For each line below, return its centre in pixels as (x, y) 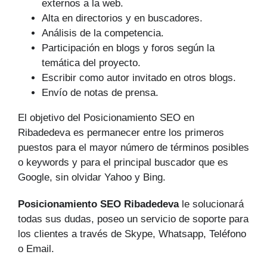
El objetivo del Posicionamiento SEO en (106, 118)
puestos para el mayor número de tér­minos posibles (133, 148)
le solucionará (211, 204)
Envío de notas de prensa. (100, 93)
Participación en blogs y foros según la (128, 48)
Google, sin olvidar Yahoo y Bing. (92, 178)
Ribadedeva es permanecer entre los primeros (121, 133)
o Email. (36, 249)
